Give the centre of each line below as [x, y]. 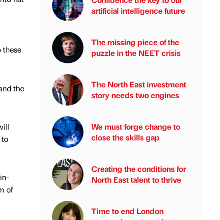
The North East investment [139, 84]
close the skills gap [125, 137]
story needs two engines [135, 95]
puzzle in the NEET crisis [136, 53]
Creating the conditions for [139, 169]
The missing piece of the [135, 42]
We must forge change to [136, 126]
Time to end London [127, 211]
